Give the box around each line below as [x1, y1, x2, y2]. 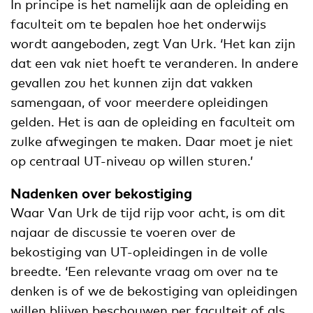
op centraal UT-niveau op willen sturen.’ [10, 153, 253, 169]
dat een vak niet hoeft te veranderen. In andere [10, 55, 298, 71]
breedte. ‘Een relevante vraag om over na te [10, 263, 278, 279]
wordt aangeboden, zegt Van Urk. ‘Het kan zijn [10, 36, 296, 52]
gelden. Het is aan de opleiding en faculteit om [10, 114, 295, 130]
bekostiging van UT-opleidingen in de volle [10, 244, 268, 260]
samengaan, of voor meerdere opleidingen [10, 94, 268, 110]
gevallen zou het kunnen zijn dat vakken [10, 75, 253, 91]
